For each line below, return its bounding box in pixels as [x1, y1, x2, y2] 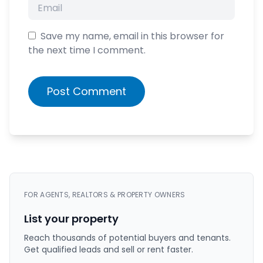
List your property [24, 211, 119, 227]
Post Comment [47, 84, 126, 99]
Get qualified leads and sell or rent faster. [24, 244, 193, 256]
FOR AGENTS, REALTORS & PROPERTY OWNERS [24, 190, 186, 200]
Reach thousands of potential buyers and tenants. [24, 232, 231, 244]
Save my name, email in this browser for [41, 29, 224, 43]
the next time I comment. [28, 43, 146, 58]
